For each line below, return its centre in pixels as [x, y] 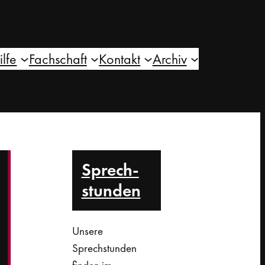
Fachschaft [58, 59]
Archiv [169, 59]
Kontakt [120, 59]
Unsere [87, 231]
